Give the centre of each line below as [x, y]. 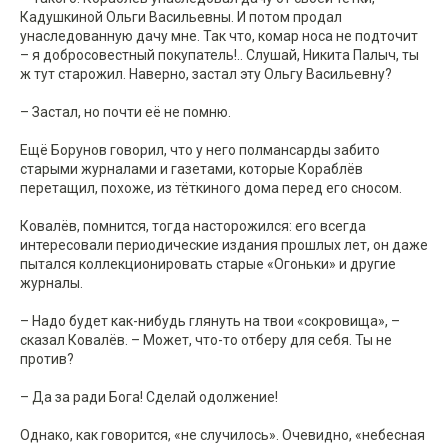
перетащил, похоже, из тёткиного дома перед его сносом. [211, 188]
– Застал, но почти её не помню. [125, 112]
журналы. [51, 283]
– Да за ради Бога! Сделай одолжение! [149, 397]
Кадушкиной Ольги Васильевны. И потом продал [181, 17]
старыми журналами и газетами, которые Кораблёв [191, 169]
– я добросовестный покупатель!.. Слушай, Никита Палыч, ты [219, 55]
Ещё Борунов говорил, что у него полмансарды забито [200, 150]
